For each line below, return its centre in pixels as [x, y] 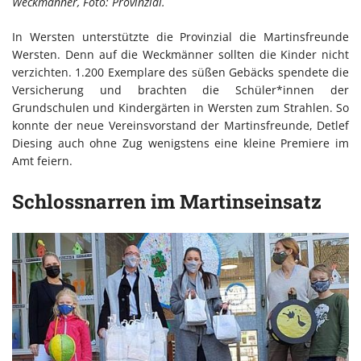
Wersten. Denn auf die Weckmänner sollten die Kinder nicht [180, 55]
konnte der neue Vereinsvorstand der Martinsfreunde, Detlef [180, 126]
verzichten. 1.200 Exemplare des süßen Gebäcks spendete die [180, 73]
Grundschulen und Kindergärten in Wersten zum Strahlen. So [180, 108]
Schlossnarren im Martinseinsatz [167, 202]
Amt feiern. [42, 161]
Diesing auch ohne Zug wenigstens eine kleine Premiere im [180, 143]
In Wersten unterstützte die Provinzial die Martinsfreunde [180, 37]
